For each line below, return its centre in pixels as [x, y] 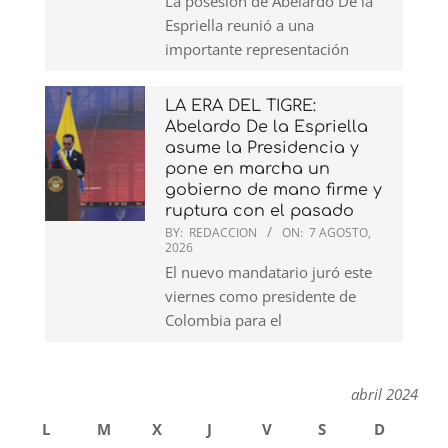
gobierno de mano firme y [273, 190]
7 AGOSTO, [340, 233]
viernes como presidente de [260, 296]
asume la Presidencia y [262, 148]
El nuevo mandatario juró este [268, 272]
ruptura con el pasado [259, 211]
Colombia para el [223, 320]
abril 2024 [384, 394]
